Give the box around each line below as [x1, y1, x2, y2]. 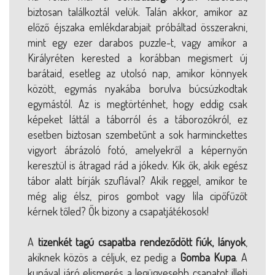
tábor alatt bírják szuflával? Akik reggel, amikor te [28, 173, 247, 187]
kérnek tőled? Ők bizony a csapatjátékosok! [28, 204, 209, 218]
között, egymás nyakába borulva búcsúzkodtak [28, 81, 247, 95]
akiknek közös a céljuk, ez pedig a [28, 250, 180, 264]
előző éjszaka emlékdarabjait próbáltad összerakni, [28, 20, 247, 34]
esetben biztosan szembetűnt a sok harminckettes [28, 127, 247, 141]
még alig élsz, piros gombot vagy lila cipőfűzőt [28, 188, 247, 203]
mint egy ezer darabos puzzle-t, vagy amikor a [28, 35, 247, 49]
